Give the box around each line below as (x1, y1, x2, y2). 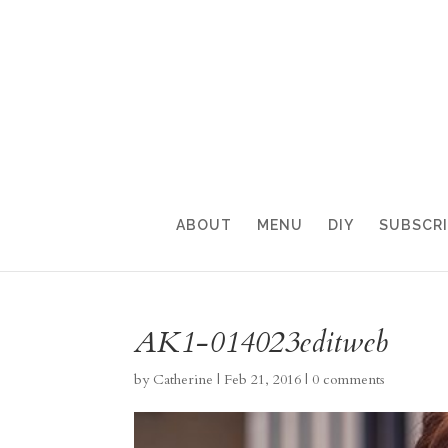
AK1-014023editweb (134, 322, 389, 363)
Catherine (153, 370, 214, 389)
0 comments (312, 370, 386, 389)
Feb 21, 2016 (224, 370, 302, 389)
